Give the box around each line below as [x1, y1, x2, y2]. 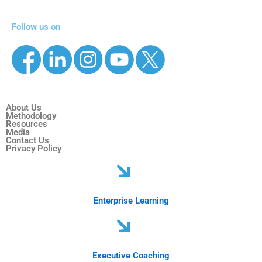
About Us [6, 102, 42, 113]
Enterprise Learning [93, 195, 169, 206]
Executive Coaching [92, 250, 170, 261]
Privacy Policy [6, 143, 61, 154]
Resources [6, 119, 47, 129]
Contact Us [6, 135, 49, 146]
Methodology [6, 111, 56, 121]
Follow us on [12, 22, 60, 32]
